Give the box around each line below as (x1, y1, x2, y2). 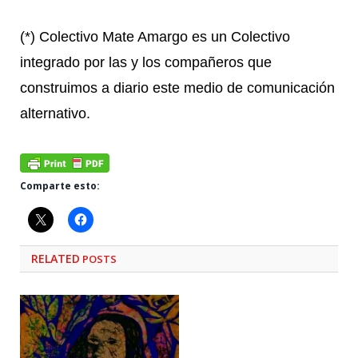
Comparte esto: (20, 178, 100, 193)
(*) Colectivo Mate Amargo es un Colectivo (20, 29, 290, 46)
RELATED (31, 251, 80, 267)
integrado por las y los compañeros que (20, 54, 272, 71)
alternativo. (20, 105, 90, 122)
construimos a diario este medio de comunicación (20, 80, 335, 97)
